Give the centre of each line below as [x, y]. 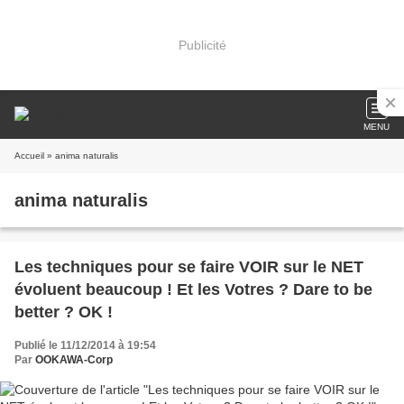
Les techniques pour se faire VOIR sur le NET [189, 267]
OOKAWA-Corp [74, 360]
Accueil [29, 156]
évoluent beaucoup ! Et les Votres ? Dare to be [193, 289]
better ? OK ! [64, 312]
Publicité [202, 45]
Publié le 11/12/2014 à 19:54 [85, 345]
